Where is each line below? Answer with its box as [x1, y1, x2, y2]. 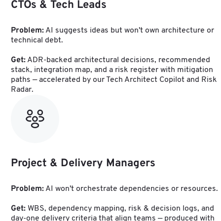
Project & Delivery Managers [10, 157, 155, 171]
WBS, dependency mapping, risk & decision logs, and [25, 205, 214, 213]
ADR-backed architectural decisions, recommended [25, 56, 210, 65]
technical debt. [10, 37, 63, 45]
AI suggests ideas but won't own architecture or [43, 27, 214, 35]
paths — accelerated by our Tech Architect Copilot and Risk [10, 76, 217, 84]
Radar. [10, 86, 34, 94]
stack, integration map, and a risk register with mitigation [10, 66, 213, 74]
